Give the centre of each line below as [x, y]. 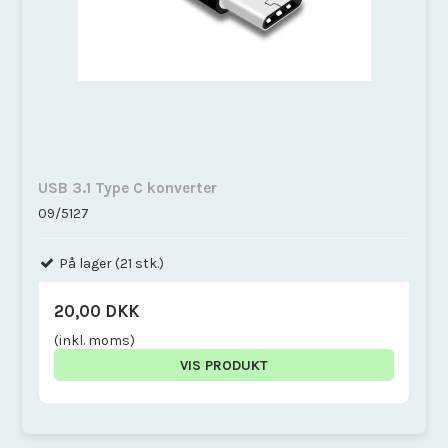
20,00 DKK [97, 311]
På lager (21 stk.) [110, 263]
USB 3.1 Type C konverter [128, 187]
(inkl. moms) [95, 340]
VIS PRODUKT [224, 365]
